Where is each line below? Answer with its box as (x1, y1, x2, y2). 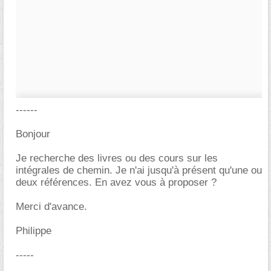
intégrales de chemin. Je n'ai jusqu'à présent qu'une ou (16, 165, 262, 176)
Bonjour (16, 128, 50, 140)
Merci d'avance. (16, 201, 87, 212)
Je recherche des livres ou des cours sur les (16, 152, 218, 164)
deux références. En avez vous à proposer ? (16, 177, 217, 188)
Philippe (16, 225, 51, 237)
